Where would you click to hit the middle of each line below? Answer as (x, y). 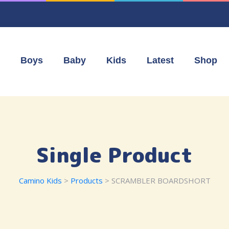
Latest (160, 60)
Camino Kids (40, 180)
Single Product (114, 155)
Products (86, 180)
